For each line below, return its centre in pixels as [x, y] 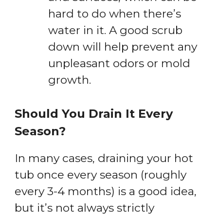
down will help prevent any [123, 47]
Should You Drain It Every [94, 113]
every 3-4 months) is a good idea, [106, 191]
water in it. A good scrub [115, 30]
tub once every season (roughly [100, 174]
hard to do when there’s [115, 14]
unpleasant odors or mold [119, 64]
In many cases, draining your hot [104, 158]
